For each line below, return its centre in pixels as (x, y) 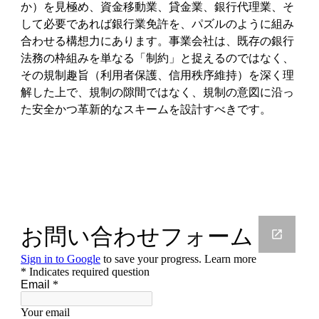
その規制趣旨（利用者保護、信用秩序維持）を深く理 (158, 75)
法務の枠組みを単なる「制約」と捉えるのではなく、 (158, 58)
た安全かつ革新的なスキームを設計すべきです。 (146, 110)
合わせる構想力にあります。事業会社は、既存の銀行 (158, 41)
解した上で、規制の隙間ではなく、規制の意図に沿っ (158, 93)
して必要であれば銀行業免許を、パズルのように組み (158, 24)
